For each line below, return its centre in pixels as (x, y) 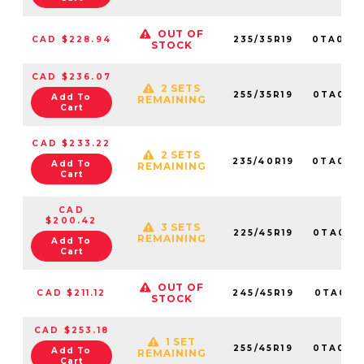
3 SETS (181, 227)
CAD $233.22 (71, 143)
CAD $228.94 (71, 39)
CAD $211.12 (71, 292)
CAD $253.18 (71, 330)
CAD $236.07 (71, 76)
